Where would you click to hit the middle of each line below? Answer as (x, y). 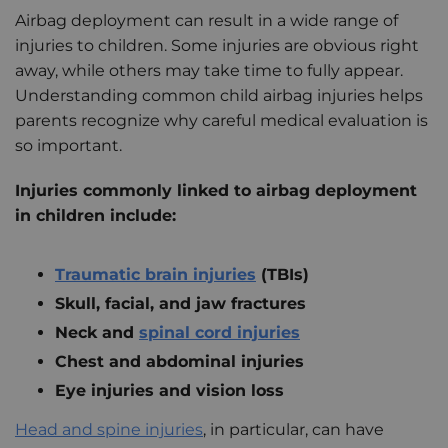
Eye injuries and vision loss (169, 390)
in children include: (95, 215)
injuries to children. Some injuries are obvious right (217, 45)
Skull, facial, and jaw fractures (180, 303)
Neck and (97, 332)
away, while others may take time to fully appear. (209, 70)
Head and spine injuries (109, 429)
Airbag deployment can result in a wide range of (206, 20)
